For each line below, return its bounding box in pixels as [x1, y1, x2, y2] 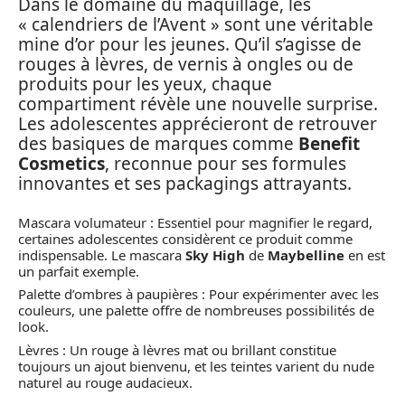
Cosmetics [18, 152, 105, 175]
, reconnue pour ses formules [105, 152, 346, 175]
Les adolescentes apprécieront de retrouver [18, 112, 377, 136]
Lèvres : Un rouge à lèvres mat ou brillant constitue [18, 340, 336, 359]
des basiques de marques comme [18, 132, 298, 155]
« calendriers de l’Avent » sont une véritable [18, 13, 373, 36]
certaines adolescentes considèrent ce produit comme [18, 229, 353, 248]
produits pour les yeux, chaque [18, 72, 272, 96]
